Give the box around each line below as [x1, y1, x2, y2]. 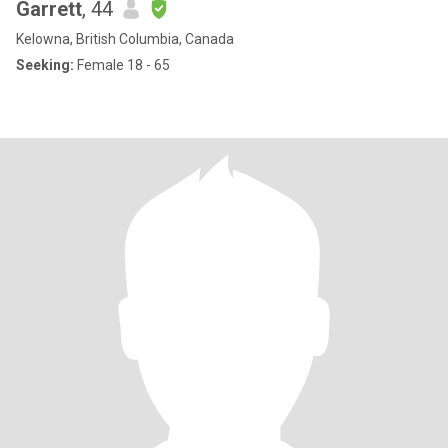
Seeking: [16, 57, 74, 73]
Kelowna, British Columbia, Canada [16, 31, 234, 47]
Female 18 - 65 [74, 57, 170, 73]
